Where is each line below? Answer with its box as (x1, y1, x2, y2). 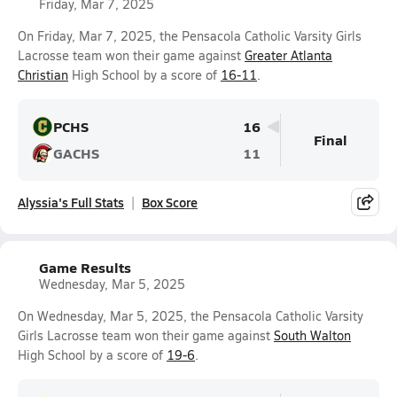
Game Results (39, 257, 131, 277)
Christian (18, 66, 68, 83)
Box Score (142, 193, 198, 211)
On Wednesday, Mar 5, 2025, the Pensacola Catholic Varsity (18, 307, 363, 324)
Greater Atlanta (245, 47, 332, 64)
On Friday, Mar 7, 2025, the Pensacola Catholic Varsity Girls (18, 27, 362, 44)
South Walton (274, 327, 351, 344)
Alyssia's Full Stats (18, 193, 124, 211)
